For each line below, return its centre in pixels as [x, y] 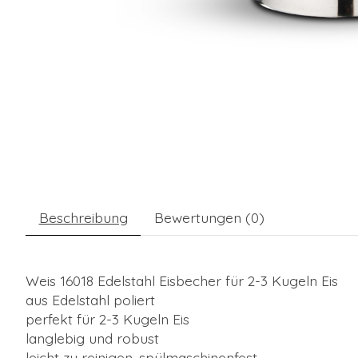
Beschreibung [83, 218]
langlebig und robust [92, 338]
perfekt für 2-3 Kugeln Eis [107, 319]
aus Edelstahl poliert [90, 300]
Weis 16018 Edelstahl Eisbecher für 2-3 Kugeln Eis [182, 281]
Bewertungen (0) [209, 218]
